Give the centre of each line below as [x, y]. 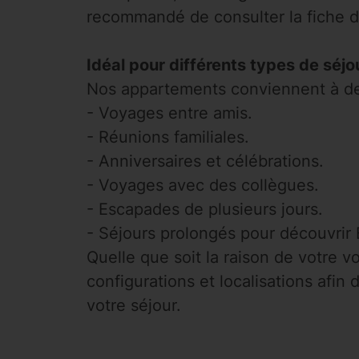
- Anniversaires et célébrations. [205, 161]
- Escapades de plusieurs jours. [204, 209]
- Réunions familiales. [167, 137]
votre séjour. [133, 305]
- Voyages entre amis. [169, 113]
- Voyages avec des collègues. [202, 185]
